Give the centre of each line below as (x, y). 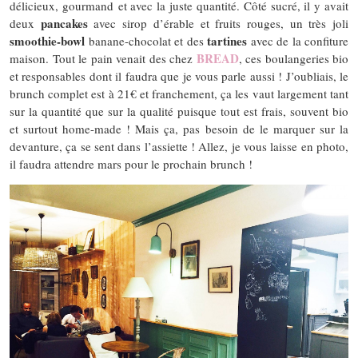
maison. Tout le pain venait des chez (103, 58)
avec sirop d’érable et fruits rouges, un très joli (218, 23)
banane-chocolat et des (146, 40)
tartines (227, 40)
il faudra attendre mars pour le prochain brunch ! (131, 163)
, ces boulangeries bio (293, 58)
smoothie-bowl (47, 40)
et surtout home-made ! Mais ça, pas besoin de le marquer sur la (179, 128)
